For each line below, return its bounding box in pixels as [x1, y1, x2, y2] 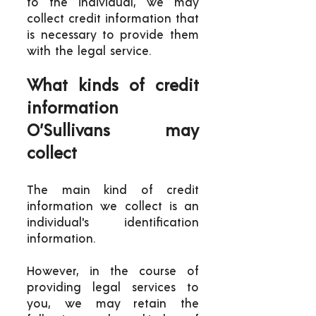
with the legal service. [27, 45, 151, 57]
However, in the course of [27, 265, 199, 277]
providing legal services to [27, 281, 199, 293]
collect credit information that [27, 13, 199, 25]
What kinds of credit [27, 78, 199, 95]
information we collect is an [27, 200, 199, 212]
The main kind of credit [27, 184, 199, 196]
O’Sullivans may [27, 123, 199, 140]
